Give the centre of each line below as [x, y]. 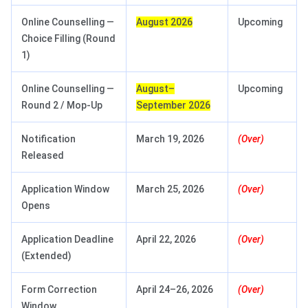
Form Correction [59, 290]
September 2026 [173, 106]
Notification [48, 139]
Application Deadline [67, 240]
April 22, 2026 [166, 240]
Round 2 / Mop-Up [62, 106]
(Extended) [46, 256]
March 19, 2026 [170, 139]
